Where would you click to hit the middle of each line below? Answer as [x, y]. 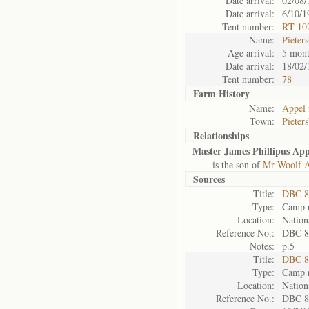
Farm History [221, 93]
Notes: [262, 246]
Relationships [221, 136]
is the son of [228, 165]
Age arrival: [251, 53]
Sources [209, 179]
